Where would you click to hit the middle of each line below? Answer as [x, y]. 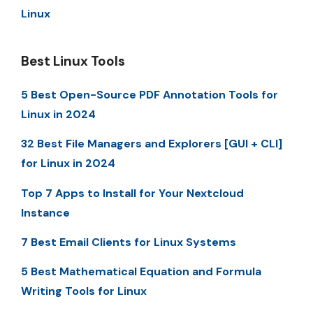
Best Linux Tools [73, 61]
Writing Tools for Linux [84, 291]
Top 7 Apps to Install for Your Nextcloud [132, 193]
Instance [45, 212]
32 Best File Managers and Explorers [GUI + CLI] [152, 144]
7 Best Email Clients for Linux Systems [129, 242]
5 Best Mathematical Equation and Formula [141, 272]
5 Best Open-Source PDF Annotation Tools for [150, 94]
